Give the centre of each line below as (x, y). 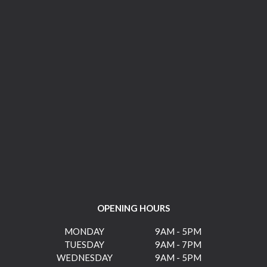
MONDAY (84, 231)
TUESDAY (84, 244)
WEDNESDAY (84, 257)
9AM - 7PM (178, 244)
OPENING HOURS (133, 208)
